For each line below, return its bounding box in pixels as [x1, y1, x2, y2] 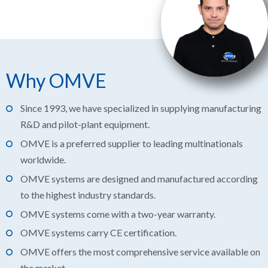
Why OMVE [6, 68, 106, 92]
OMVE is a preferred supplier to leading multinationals [20, 138, 243, 150]
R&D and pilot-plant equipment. [20, 118, 150, 130]
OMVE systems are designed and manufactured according [20, 172, 258, 184]
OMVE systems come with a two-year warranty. [20, 208, 215, 220]
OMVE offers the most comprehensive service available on [20, 246, 260, 258]
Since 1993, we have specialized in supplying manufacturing [20, 102, 261, 114]
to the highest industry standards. [20, 188, 156, 200]
